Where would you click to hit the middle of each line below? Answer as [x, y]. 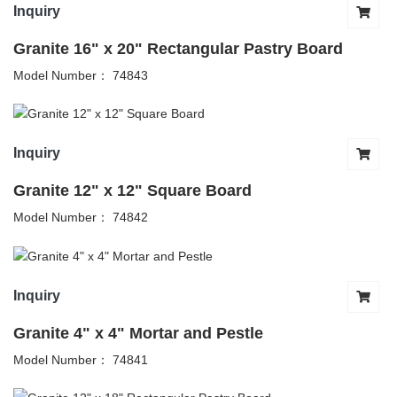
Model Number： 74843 [81, 75]
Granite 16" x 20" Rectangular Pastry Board [178, 48]
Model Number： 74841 [81, 359]
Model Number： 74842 [81, 218]
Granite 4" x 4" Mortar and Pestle [138, 333]
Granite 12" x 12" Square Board [132, 191]
